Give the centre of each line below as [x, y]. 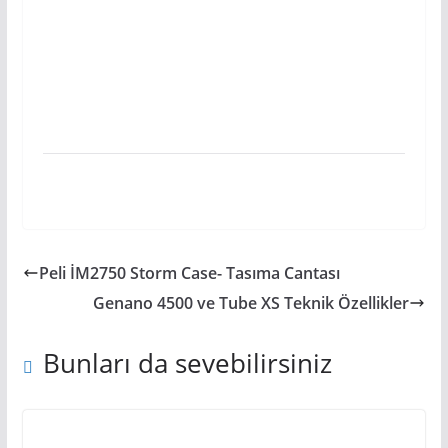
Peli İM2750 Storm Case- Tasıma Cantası [189, 273]
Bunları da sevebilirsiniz [187, 363]
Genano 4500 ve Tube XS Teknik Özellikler [251, 303]
